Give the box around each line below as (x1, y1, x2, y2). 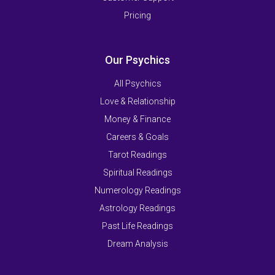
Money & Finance (104, 114, 171, 124)
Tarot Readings (108, 149, 167, 160)
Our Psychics (105, 53, 170, 66)
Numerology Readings (94, 185, 181, 195)
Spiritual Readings (103, 167, 172, 177)
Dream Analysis (107, 238, 168, 249)
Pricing (124, 10, 151, 20)
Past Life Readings (102, 220, 173, 231)
